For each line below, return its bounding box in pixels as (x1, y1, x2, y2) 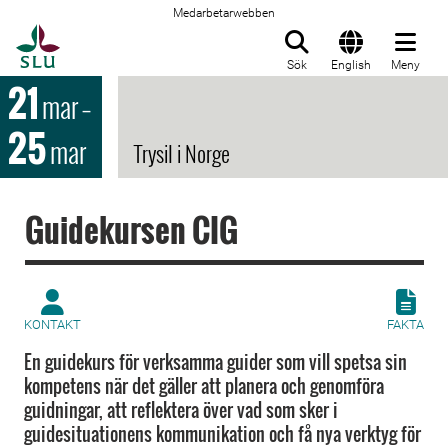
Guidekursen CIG (25, 206, 238, 253)
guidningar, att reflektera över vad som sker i (24, 397, 338, 423)
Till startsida (59, 25, 160, 45)
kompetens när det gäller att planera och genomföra (24, 373, 384, 399)
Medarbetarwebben (173, 6, 275, 20)
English (331, 58, 371, 72)
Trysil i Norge (134, 137, 230, 169)
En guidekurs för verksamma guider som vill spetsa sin (24, 349, 407, 375)
